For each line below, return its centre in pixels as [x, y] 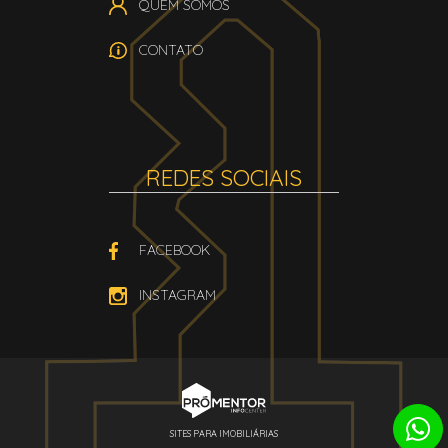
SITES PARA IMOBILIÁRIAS [224, 433]
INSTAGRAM [177, 295]
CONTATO [171, 50]
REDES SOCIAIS [224, 177]
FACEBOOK [174, 250]
